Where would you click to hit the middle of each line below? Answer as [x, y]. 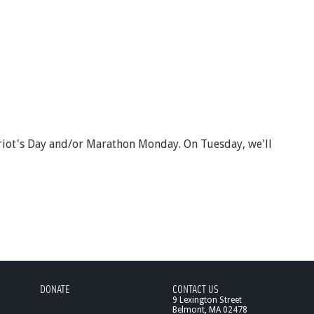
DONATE [55, 288]
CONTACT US [196, 288]
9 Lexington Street [207, 300]
